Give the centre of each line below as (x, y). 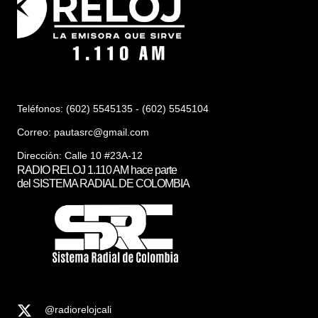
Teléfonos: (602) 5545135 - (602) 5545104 (113, 108)
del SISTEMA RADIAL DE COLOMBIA (103, 183)
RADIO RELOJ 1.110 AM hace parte (97, 170)
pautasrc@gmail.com (102, 132)
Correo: (35, 132)
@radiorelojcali (78, 310)
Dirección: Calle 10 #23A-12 (80, 155)
